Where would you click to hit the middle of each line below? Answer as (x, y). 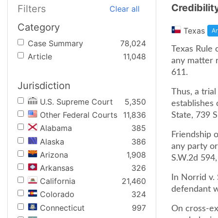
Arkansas (57, 168)
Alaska (52, 141)
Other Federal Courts (79, 115)
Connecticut (62, 208)
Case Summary (55, 43)
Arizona (54, 154)
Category (39, 27)
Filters (32, 9)
